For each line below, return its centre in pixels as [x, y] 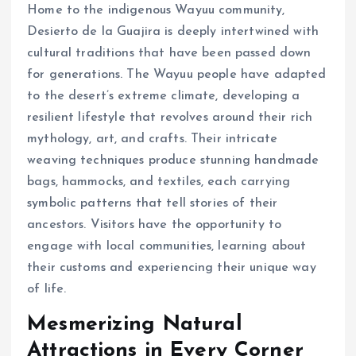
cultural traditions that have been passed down [169, 53]
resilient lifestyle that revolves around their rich [170, 117]
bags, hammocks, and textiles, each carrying [159, 182]
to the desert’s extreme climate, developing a [164, 96]
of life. [47, 289]
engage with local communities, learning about [167, 246]
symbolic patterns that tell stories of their [153, 203]
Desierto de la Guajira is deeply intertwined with [173, 31]
